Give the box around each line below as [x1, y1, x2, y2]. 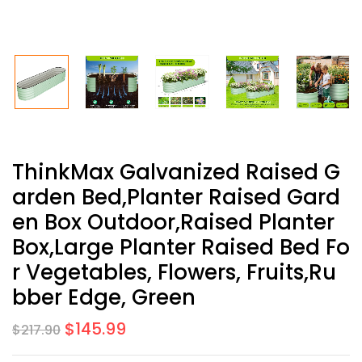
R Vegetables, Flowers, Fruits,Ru [12, 258, 336, 287]
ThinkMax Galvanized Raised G [12, 158, 340, 187]
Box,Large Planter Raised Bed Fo [12, 233, 350, 262]
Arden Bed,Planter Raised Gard [12, 183, 340, 212]
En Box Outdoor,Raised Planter [12, 208, 335, 237]
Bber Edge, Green [12, 283, 196, 312]
